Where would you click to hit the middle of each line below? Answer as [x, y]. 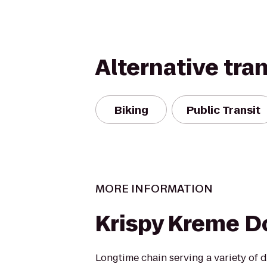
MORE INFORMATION [154, 189]
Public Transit [223, 110]
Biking [131, 110]
